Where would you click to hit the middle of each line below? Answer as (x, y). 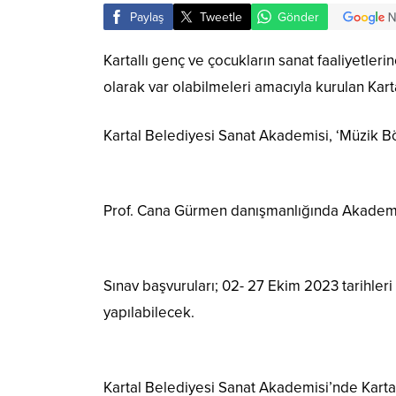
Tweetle (221, 17)
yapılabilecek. (151, 313)
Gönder (298, 17)
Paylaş (147, 17)
